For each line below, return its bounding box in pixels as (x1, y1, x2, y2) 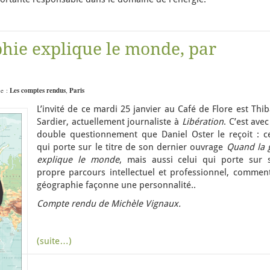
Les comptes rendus (10, 86, 66, 95)
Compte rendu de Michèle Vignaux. (37, 198, 181, 209)
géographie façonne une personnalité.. (37, 180, 196, 190)
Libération (181, 116, 224, 127)
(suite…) (37, 236, 72, 246)
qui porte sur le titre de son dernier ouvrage (37, 142, 227, 152)
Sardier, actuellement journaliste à (37, 116, 182, 127)
